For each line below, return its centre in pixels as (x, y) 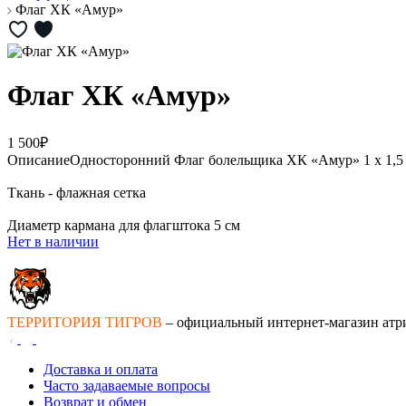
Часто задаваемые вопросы (127, 385)
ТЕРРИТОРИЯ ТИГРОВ (85, 322)
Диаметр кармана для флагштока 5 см (124, 225)
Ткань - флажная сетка (77, 192)
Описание (39, 159)
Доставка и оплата (101, 369)
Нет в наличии (53, 241)
